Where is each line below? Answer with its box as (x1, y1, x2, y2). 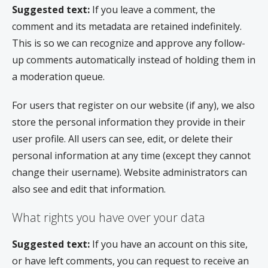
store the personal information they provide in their (12, 115, 245, 129)
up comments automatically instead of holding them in (12, 53, 255, 66)
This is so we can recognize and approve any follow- (12, 36, 245, 50)
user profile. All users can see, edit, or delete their (12, 132, 233, 145)
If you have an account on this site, (92, 237, 248, 251)
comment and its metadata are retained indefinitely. (12, 19, 242, 33)
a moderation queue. (12, 69, 105, 83)
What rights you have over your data (12, 209, 205, 226)
